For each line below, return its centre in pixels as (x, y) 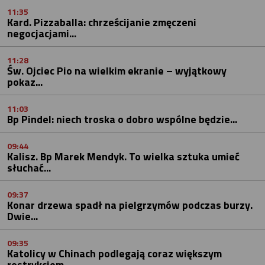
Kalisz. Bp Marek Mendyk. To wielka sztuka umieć (123, 156)
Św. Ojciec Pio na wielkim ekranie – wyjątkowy (117, 70)
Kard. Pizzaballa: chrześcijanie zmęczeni (102, 22)
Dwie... (22, 216)
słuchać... (29, 167)
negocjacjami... (42, 33)
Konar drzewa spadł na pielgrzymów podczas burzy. (130, 205)
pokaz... (25, 82)
